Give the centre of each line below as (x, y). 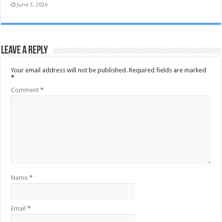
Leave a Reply (25, 51)
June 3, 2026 (32, 5)
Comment (26, 90)
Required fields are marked (168, 70)
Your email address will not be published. (69, 70)
